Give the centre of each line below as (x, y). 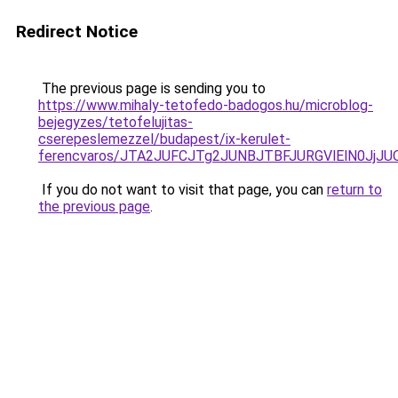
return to (354, 190)
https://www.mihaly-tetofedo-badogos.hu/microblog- (206, 105)
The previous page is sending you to (152, 88)
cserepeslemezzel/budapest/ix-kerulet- (164, 139)
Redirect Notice (77, 32)
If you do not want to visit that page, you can (183, 190)
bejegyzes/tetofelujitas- (115, 122)
